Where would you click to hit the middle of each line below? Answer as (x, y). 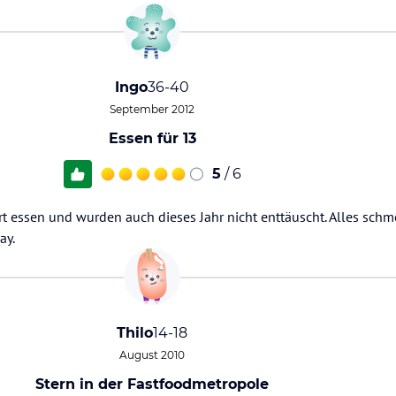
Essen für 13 (152, 138)
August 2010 (152, 355)
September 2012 (152, 109)
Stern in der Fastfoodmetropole (152, 384)
